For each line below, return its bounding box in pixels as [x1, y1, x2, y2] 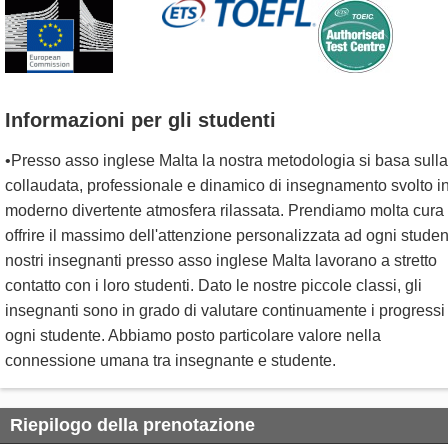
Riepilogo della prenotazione [10, 415, 255, 436]
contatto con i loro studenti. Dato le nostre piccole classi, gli [5, 277, 422, 295]
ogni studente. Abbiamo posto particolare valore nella [5, 327, 381, 345]
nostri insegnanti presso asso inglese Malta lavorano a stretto [5, 252, 437, 270]
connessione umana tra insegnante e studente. [5, 352, 336, 370]
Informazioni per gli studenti [5, 109, 276, 132]
